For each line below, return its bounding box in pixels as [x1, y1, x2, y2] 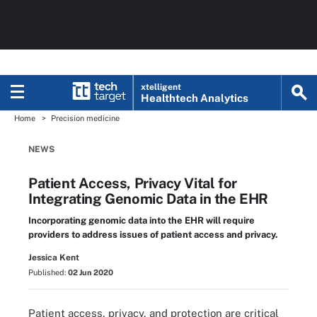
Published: [28, 268, 68, 277]
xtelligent [141, 82, 182, 92]
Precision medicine [51, 114, 120, 122]
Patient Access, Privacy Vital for [28, 175, 237, 192]
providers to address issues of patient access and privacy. [28, 229, 278, 240]
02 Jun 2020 [68, 268, 113, 277]
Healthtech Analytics [141, 92, 249, 104]
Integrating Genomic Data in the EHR [28, 190, 269, 207]
